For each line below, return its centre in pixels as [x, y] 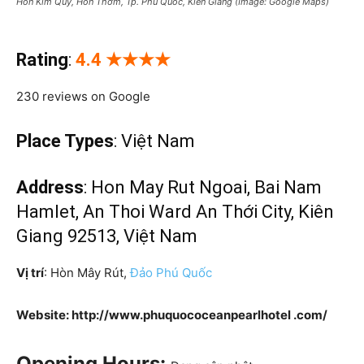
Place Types [65, 141]
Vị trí [30, 273]
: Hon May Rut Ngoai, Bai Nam [203, 188]
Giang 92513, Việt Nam [107, 236]
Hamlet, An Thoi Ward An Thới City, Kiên [175, 212]
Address [50, 188]
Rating [42, 60]
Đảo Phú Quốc [171, 273]
